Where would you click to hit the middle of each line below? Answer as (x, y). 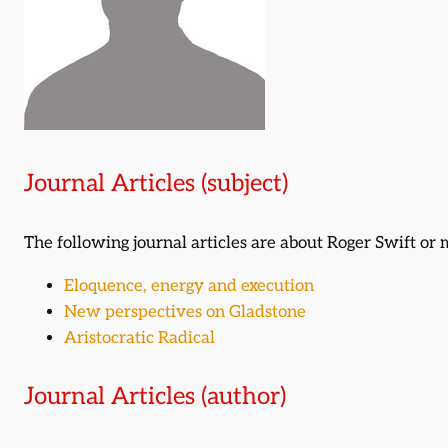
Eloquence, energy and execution (189, 285)
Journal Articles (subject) (156, 183)
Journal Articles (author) (155, 396)
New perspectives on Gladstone (185, 311)
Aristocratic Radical (139, 337)
